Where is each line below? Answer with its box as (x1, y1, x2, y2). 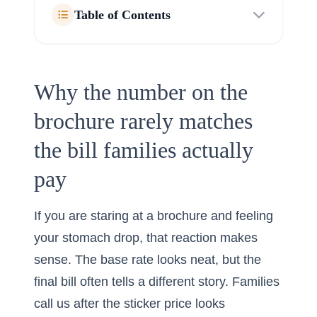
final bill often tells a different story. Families (34, 275, 279, 289)
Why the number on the (34, 79, 248, 105)
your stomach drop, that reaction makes (34, 231, 258, 245)
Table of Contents (74, 8, 171, 22)
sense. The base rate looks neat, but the (34, 253, 261, 267)
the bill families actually (34, 137, 253, 163)
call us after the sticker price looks (34, 296, 225, 311)
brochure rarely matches (34, 108, 253, 134)
